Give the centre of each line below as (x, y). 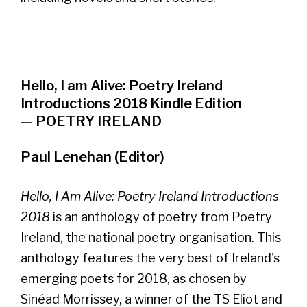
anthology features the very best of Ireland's (150, 258)
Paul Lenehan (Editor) (93, 157)
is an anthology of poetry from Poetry (161, 217)
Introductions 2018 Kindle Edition (131, 103)
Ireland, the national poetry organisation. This (151, 237)
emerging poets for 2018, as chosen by (134, 278)
